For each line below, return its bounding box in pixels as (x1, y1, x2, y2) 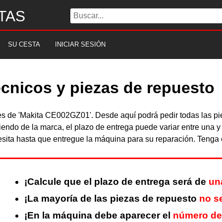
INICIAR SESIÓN (55, 41, 106, 48)
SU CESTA (8, 41, 40, 48)
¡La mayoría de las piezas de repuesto (24, 193, 199, 204)
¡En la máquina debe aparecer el (24, 210, 173, 221)
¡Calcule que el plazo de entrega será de (24, 176, 209, 187)
